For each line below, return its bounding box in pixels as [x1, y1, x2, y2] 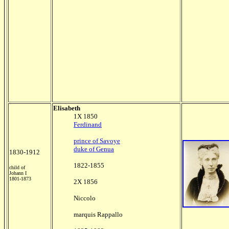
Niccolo [74, 194, 96, 202]
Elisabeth [53, 104, 80, 112]
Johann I [9, 170, 27, 176]
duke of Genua [74, 145, 114, 153]
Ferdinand [74, 121, 102, 128]
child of [9, 165, 25, 170]
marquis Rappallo [74, 211, 123, 218]
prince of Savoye [74, 137, 120, 145]
